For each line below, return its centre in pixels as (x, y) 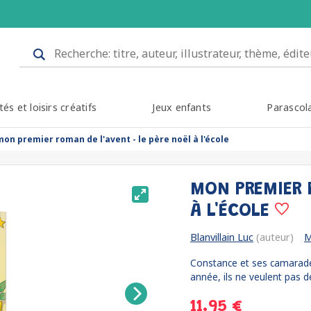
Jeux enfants (182, 107)
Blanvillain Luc (222, 237)
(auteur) (274, 237)
